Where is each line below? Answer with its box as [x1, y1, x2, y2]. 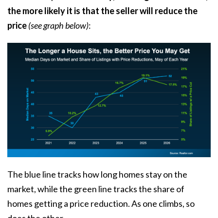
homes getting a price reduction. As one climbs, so [7, 198, 195, 209]
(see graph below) [28, 20, 89, 31]
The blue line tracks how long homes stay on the [7, 168, 187, 180]
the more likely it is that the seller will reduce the [7, 5, 198, 17]
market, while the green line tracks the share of [7, 183, 184, 194]
